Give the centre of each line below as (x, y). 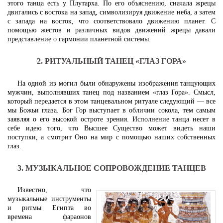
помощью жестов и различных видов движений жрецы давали (111, 30)
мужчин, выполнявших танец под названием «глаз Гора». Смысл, (111, 92)
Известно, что (54, 190)
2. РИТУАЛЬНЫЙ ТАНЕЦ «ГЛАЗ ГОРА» (111, 61)
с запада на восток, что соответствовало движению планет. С (111, 21)
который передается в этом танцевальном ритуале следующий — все (111, 101)
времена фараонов (49, 217)
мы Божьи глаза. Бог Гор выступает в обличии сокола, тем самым (111, 110)
